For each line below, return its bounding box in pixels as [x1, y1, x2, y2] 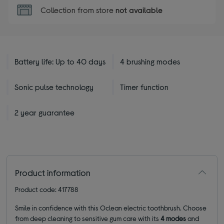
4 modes [160, 214, 188, 223]
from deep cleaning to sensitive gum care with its [15, 214, 161, 223]
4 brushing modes [120, 56, 180, 66]
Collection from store [40, 5, 115, 15]
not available [115, 5, 162, 15]
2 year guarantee [14, 107, 75, 117]
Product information [15, 167, 91, 178]
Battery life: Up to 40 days [14, 56, 106, 66]
